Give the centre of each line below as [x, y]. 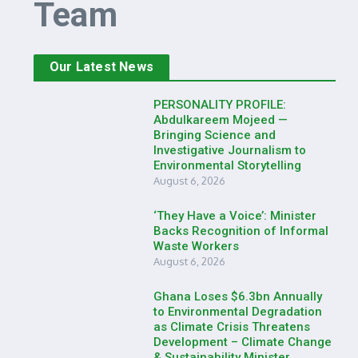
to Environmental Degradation [238, 312]
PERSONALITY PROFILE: [220, 105]
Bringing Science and [215, 135]
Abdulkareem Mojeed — [221, 120]
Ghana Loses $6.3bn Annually [238, 296]
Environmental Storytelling [227, 165]
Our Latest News [101, 67]
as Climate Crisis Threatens [232, 327]
